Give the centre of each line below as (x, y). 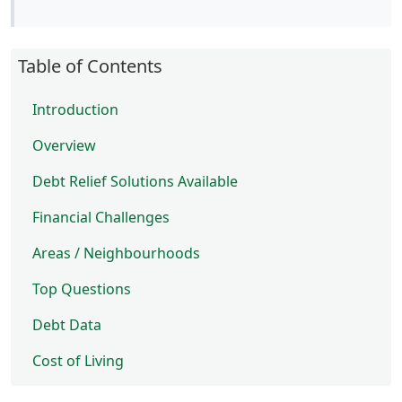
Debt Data (67, 325)
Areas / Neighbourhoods (116, 253)
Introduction (75, 109)
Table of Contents (90, 66)
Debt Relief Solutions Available (135, 181)
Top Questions (82, 289)
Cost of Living (78, 361)
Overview (64, 145)
